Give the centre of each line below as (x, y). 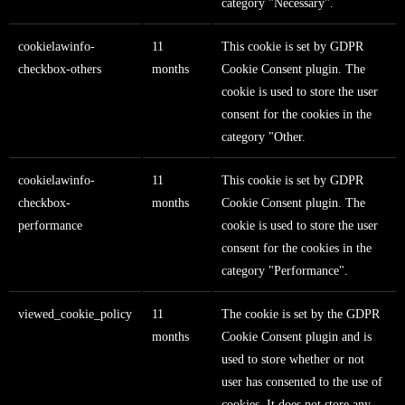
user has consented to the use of (302, 382)
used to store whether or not (293, 360)
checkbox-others (60, 70)
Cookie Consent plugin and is (297, 337)
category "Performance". (285, 271)
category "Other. (264, 137)
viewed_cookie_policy (75, 315)
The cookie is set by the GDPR (301, 315)
